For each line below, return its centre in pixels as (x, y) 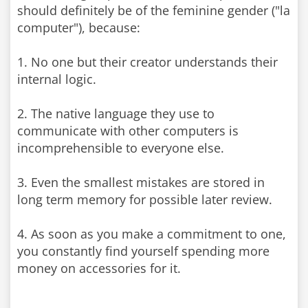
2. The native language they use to (116, 113)
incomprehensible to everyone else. (121, 148)
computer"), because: (79, 27)
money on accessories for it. (99, 268)
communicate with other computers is (128, 131)
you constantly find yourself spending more (143, 251)
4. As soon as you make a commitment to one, (152, 234)
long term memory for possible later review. (145, 199)
